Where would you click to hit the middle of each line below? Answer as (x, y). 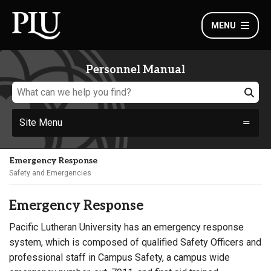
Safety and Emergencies (50, 173)
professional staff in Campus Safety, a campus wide (119, 257)
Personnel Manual (135, 70)
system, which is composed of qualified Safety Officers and (135, 242)
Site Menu (41, 122)
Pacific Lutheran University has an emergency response (126, 227)
